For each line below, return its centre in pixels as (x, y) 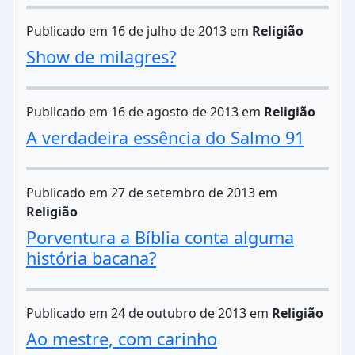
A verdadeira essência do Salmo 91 (165, 137)
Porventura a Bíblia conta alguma (160, 237)
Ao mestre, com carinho (122, 339)
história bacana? (91, 258)
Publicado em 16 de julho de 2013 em (139, 31)
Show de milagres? (101, 57)
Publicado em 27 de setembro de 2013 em (152, 193)
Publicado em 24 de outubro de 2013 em (149, 313)
